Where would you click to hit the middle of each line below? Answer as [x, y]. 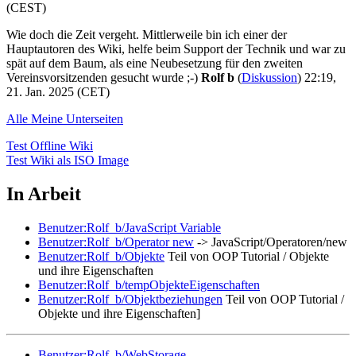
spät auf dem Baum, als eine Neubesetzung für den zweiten [155, 63]
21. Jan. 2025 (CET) [58, 91]
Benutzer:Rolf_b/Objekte [101, 256]
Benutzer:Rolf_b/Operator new [116, 242]
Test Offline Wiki [50, 145]
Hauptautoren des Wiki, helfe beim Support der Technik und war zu [176, 48]
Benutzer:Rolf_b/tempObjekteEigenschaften [149, 284]
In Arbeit [44, 193]
